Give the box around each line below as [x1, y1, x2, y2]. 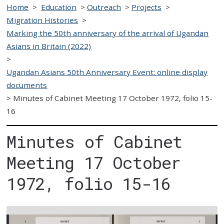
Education [41, 1, 77, 12]
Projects [131, 1, 161, 12]
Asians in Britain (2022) [6, 40, 91, 51]
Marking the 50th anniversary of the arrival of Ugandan [6, 27, 209, 38]
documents [6, 79, 47, 90]
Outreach [87, 1, 121, 12]
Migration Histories [6, 14, 78, 25]
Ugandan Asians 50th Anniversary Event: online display [6, 66, 208, 77]
